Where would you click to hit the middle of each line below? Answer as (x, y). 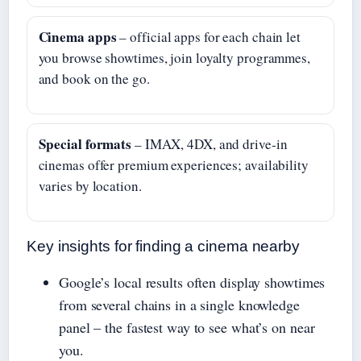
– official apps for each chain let (208, 36)
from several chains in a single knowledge (179, 304)
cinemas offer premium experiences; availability (173, 164)
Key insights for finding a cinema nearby (163, 246)
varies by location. (90, 185)
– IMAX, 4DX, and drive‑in (210, 143)
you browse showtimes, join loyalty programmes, (174, 57)
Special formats (85, 143)
